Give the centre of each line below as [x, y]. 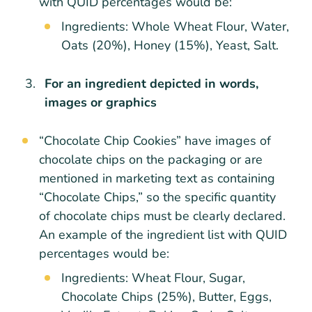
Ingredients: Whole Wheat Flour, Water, [175, 26]
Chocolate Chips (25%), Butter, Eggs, [166, 296]
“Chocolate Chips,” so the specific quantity [157, 197]
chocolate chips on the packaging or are [151, 159]
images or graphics [101, 102]
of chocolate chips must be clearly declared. [162, 216]
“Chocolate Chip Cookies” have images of [155, 140]
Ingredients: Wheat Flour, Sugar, [153, 278]
